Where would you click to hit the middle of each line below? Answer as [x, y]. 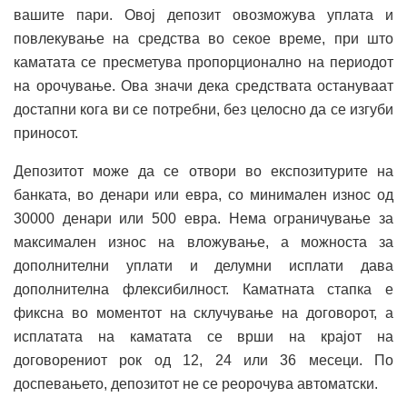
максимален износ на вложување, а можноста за [203, 242]
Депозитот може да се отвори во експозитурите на [203, 171]
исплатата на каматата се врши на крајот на [203, 336]
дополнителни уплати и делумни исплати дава [203, 265]
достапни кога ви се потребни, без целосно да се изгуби [203, 109]
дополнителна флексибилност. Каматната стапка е [203, 289]
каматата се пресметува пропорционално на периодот [203, 62]
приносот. [46, 133]
